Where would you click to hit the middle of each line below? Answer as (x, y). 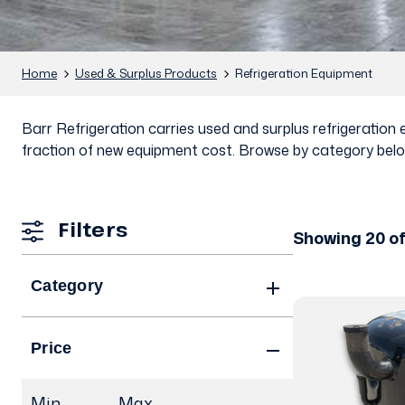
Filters (90, 229)
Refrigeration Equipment (304, 73)
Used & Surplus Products (146, 73)
